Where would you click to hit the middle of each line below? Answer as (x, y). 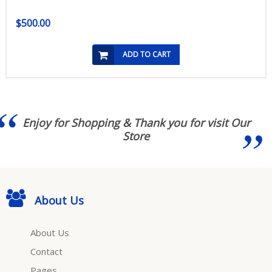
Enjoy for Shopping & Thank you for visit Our (136, 123)
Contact (46, 251)
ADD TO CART (147, 54)
